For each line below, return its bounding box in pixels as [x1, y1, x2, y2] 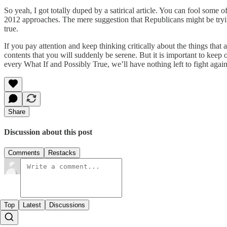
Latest [23, 201, 41, 209]
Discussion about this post [4, 128, 92, 137]
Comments [8, 149, 40, 157]
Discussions [49, 201, 85, 209]
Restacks [48, 149, 76, 157]
